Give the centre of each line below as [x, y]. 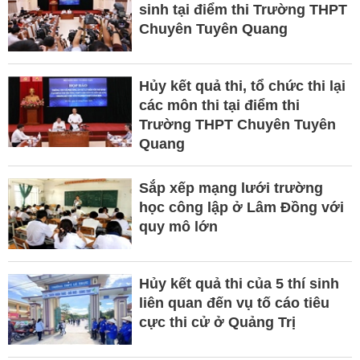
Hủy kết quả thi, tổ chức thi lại [242, 86]
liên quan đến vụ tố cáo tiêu [234, 303]
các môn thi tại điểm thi [219, 105]
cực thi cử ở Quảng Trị [217, 322]
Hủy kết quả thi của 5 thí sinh [239, 283]
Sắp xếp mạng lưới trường [231, 188]
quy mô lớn [178, 226]
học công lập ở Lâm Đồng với [241, 207]
